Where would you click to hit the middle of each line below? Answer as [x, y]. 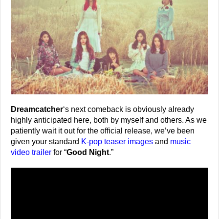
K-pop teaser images [117, 142]
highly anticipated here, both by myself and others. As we [109, 120]
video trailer [31, 152]
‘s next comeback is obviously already [129, 109]
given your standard [46, 142]
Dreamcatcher [37, 109]
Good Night [88, 152]
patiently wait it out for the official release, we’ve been [103, 131]
